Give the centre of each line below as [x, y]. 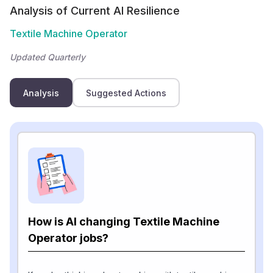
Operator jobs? [68, 238]
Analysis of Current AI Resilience [95, 11]
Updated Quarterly [48, 57]
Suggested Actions [126, 93]
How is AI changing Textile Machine [124, 222]
